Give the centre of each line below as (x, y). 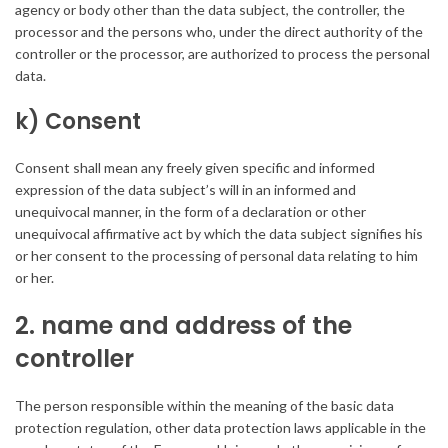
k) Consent (78, 122)
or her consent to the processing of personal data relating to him (216, 256)
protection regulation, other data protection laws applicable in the (220, 428)
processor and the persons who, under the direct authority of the (219, 32)
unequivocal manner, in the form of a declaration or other (190, 212)
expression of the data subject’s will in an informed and (185, 190)
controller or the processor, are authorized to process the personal (222, 54)
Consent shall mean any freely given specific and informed (195, 168)
